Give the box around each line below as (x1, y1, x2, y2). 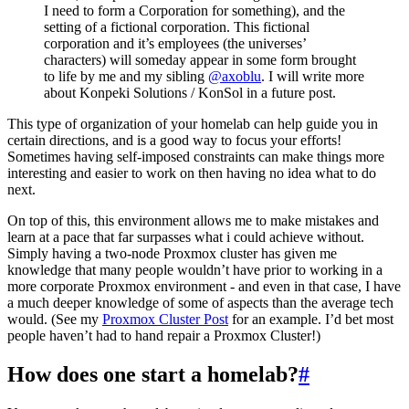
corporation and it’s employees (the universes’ (44, 36, 306, 52)
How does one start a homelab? (7, 362, 299, 387)
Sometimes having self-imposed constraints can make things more (7, 149, 384, 165)
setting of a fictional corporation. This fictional (44, 19, 309, 36)
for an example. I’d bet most (228, 311, 393, 328)
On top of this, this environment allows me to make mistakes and (7, 213, 379, 229)
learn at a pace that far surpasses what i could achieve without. (7, 229, 364, 246)
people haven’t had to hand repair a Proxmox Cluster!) (7, 328, 320, 344)
